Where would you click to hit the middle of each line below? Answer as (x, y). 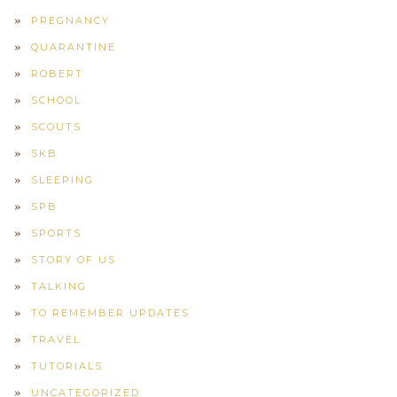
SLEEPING (62, 180)
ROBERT (57, 74)
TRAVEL (56, 339)
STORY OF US (74, 260)
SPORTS (56, 233)
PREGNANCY (70, 20)
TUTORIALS (67, 366)
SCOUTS (56, 127)
